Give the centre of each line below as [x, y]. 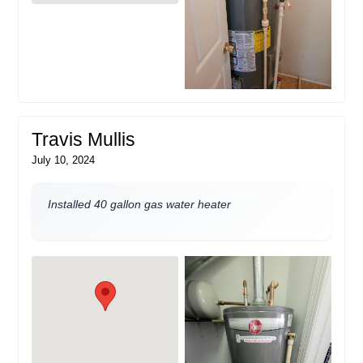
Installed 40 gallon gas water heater [140, 204]
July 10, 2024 [64, 160]
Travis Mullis [84, 139]
